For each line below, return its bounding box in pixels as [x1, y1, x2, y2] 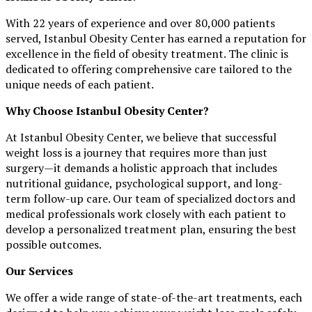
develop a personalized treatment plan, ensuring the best [6, 221, 297, 237]
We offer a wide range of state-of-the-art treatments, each [6, 289, 302, 305]
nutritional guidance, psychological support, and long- [6, 175, 283, 191]
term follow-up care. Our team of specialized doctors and [6, 190, 295, 206]
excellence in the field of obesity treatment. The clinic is [6, 45, 288, 61]
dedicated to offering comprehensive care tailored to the [6, 61, 292, 77]
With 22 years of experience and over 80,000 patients [6, 15, 275, 31]
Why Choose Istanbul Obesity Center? [6, 102, 209, 118]
